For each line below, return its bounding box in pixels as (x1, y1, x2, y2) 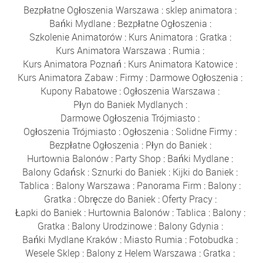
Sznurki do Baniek (92, 165, 167, 178)
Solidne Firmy (176, 124, 233, 138)
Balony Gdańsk (22, 165, 86, 178)
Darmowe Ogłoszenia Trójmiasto (60, 111, 196, 124)
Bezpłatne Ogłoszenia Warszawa (23, 3, 160, 16)
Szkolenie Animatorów (29, 30, 122, 43)
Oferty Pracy (161, 192, 213, 205)
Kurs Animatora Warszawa (56, 43, 167, 57)
